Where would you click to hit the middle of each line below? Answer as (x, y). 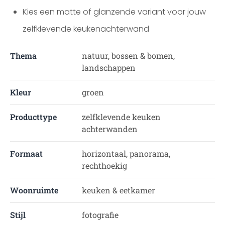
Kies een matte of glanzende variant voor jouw (114, 12)
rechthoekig (104, 165)
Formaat (26, 153)
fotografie (100, 215)
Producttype (33, 117)
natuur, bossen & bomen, (128, 55)
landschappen (108, 68)
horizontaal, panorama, (126, 153)
